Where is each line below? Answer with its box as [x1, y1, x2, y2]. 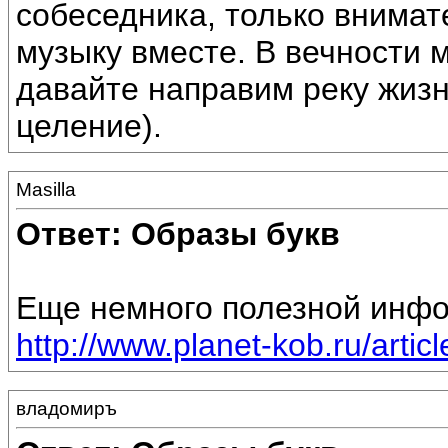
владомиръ [16, 398, 117, 419]
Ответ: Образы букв [16, 216, 340, 253]
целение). [16, 108, 162, 145]
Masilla [16, 179, 76, 200]
